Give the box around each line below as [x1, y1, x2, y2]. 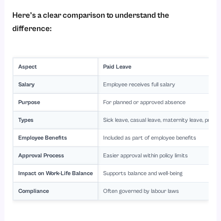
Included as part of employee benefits [103, 134, 197, 141]
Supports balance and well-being [103, 170, 183, 177]
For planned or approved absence [103, 99, 186, 106]
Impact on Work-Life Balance [18, 170, 93, 177]
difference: [12, 24, 52, 34]
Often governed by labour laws [103, 187, 180, 194]
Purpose [18, 99, 40, 106]
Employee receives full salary [103, 81, 176, 88]
